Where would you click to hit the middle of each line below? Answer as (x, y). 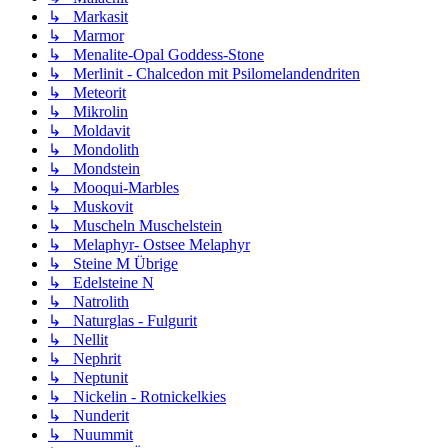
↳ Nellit (78, 340)
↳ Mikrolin (88, 112)
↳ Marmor (86, 36)
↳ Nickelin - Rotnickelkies (137, 397)
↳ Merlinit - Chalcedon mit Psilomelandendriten (204, 74)
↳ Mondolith (93, 150)
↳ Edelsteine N (101, 283)
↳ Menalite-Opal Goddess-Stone (156, 55)
